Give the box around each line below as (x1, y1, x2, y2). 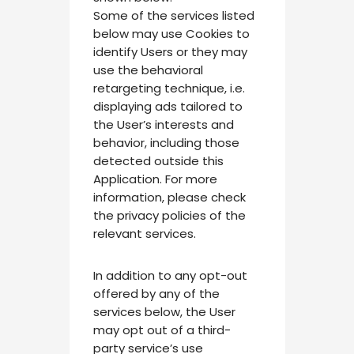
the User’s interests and (92, 116, 234, 134)
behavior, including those (92, 134, 239, 152)
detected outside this (92, 153, 224, 170)
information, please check (92, 189, 246, 206)
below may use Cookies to (92, 25, 250, 43)
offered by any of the (92, 285, 220, 303)
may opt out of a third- (92, 322, 231, 339)
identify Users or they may (92, 43, 247, 61)
